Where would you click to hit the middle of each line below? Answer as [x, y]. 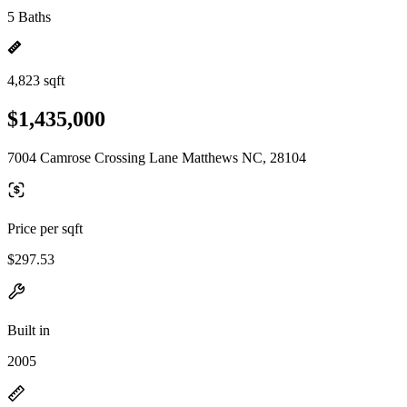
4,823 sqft [36, 80]
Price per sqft [45, 228]
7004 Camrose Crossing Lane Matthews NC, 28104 [157, 157]
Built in [29, 330]
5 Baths [29, 17]
